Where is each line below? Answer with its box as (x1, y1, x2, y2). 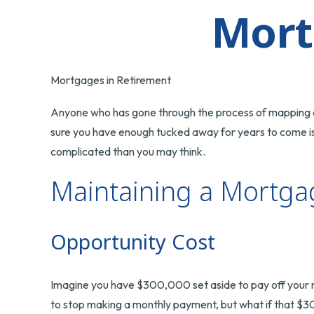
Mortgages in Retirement (50, 73, 171, 88)
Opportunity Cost (50, 228, 215, 256)
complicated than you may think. (50, 144, 205, 159)
